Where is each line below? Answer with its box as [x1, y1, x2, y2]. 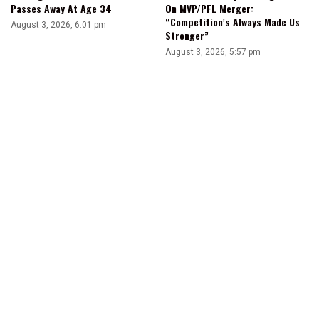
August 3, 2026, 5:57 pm [165, 47, 261, 58]
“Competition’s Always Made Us [165, 14, 300, 30]
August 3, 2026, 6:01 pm [11, 20, 106, 31]
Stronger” [165, 28, 209, 43]
